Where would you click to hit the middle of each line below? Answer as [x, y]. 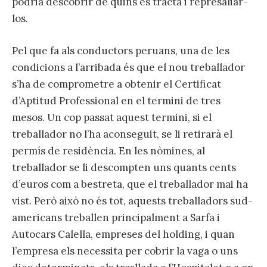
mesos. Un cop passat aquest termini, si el [112, 118]
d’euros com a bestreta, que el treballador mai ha [130, 184]
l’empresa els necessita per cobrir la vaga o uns [125, 251]
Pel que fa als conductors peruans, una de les [121, 51]
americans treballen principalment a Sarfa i [116, 218]
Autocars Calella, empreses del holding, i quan [123, 235]
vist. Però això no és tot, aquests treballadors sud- [132, 201]
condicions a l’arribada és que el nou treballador [128, 68]
